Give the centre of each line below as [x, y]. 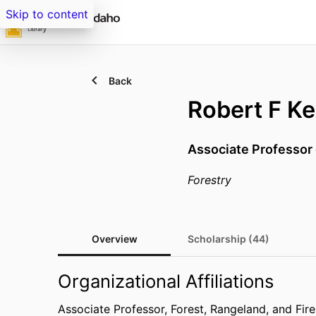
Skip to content [47, 14]
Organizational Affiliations [166, 281]
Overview [114, 239]
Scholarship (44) [229, 239]
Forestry [209, 180]
